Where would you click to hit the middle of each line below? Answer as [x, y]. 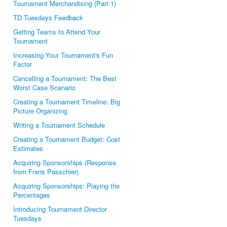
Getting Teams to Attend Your [57, 32]
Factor [23, 64]
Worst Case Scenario [44, 87]
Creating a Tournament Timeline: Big [67, 102]
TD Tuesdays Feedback [48, 17]
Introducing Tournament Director [60, 209]
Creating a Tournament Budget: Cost [67, 139]
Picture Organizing [40, 111]
